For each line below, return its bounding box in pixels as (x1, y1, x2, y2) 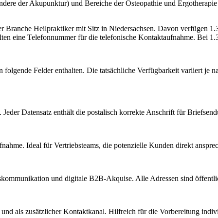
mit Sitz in (74, 24, 109, 33)
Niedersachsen (109, 24, 154, 33)
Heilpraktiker (34, 24, 74, 33)
